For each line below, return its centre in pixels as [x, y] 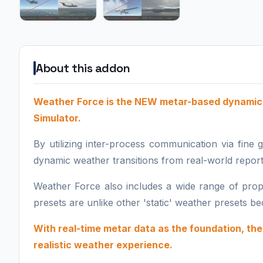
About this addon [83, 68]
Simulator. [57, 118]
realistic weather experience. [104, 245]
